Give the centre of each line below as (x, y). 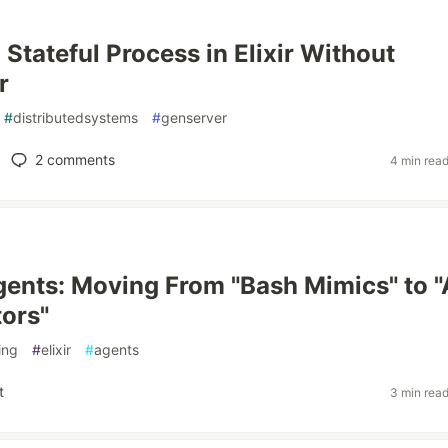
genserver (194, 117)
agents (116, 349)
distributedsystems (75, 117)
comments (78, 159)
